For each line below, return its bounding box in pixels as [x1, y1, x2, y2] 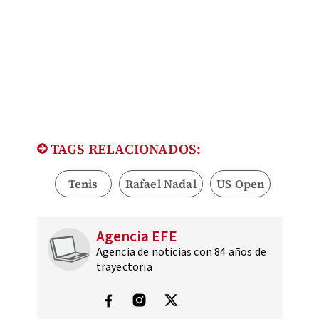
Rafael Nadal [125, 175, 197, 192]
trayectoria [95, 258, 152, 275]
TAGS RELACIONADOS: [47, 139, 202, 158]
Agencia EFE [95, 225, 177, 247]
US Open [216, 175, 265, 192]
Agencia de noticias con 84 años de [95, 244, 267, 260]
